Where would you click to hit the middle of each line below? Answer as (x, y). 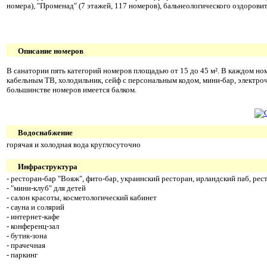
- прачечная (26, 245)
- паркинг (22, 254)
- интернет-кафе (33, 216)
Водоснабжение (45, 132)
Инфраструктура (48, 166)
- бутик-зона (27, 235)
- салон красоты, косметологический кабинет (82, 197)
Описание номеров (51, 51)
